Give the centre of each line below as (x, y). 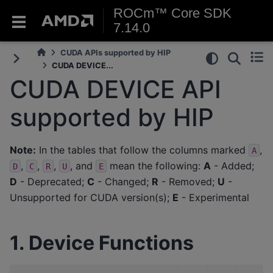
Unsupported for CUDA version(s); (91, 197)
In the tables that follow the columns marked (142, 150)
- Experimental (214, 197)
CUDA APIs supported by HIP (116, 52)
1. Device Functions (102, 243)
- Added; (232, 165)
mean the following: (155, 165)
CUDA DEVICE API (115, 89)
